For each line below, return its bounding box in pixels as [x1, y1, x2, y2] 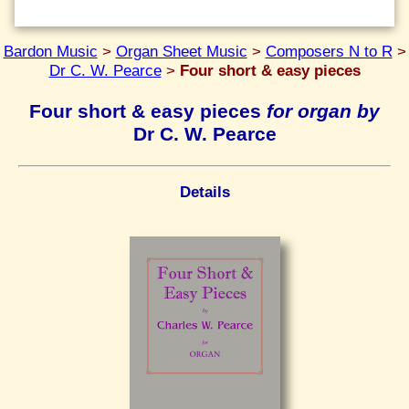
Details [179, 183, 230, 202]
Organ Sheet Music [115, 42, 247, 61]
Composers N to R [265, 42, 393, 61]
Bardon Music [3, 42, 98, 61]
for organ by [267, 100, 380, 122]
